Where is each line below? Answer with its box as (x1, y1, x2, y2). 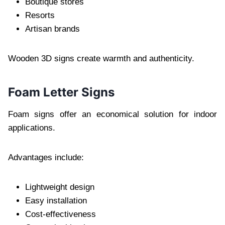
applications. (8, 123, 55, 133)
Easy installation (25, 195, 87, 205)
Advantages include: (8, 152, 84, 162)
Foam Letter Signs (8, 84, 115, 99)
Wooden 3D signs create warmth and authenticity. (8, 53, 194, 63)
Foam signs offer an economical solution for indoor (8, 109, 217, 119)
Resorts (25, 10, 55, 20)
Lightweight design (25, 182, 94, 192)
